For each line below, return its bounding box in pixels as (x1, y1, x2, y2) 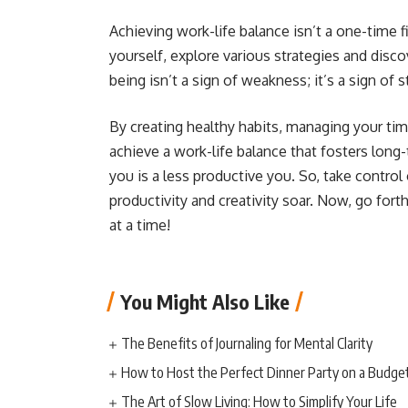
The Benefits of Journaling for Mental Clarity (121, 334, 379, 352)
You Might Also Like (120, 289, 290, 314)
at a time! (109, 216, 174, 234)
